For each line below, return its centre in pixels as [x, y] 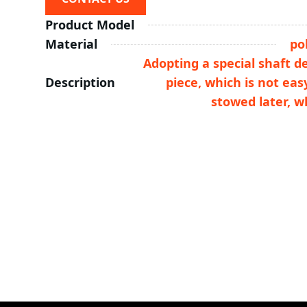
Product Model [89, 25]
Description [80, 83]
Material [71, 44]
